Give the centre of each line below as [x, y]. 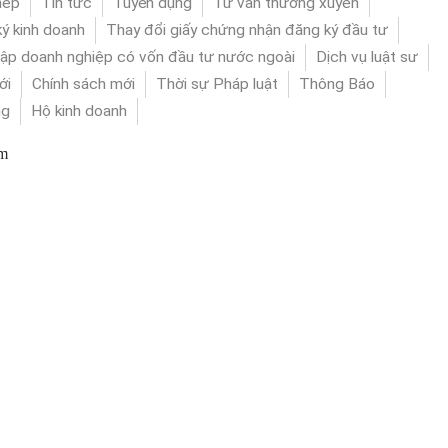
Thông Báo [337, 84]
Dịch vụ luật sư [367, 57]
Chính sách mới [83, 84]
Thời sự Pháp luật [217, 84]
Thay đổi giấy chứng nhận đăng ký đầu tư [247, 30]
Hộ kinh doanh [79, 111]
